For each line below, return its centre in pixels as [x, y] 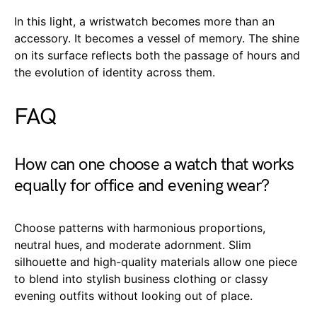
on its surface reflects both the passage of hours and [157, 55]
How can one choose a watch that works [154, 164]
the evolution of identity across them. [115, 72]
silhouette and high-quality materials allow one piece [156, 261]
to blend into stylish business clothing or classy [141, 278]
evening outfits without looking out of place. [133, 295]
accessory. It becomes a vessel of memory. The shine [157, 38]
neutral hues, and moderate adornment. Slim [133, 244]
